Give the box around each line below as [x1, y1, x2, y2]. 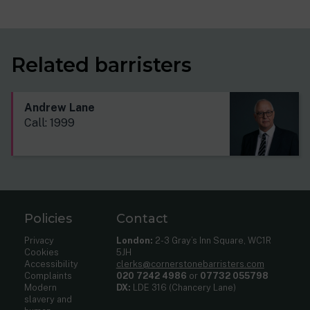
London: [116, 235, 153, 246]
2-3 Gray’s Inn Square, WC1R [152, 235, 271, 246]
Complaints [24, 270, 73, 281]
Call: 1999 [24, 116, 75, 129]
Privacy [24, 235, 55, 246]
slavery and [24, 293, 73, 304]
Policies [24, 210, 73, 226]
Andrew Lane [24, 100, 95, 114]
